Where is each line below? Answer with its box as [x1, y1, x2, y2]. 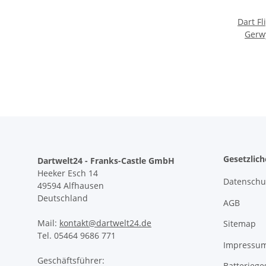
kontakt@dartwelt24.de [59, 217, 151, 229]
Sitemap [223, 218, 256, 230]
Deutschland [37, 192, 88, 204]
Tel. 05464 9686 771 [37, 230, 116, 242]
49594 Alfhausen [37, 180, 104, 192]
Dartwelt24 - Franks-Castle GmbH [37, 155, 177, 167]
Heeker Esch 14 [37, 167, 98, 179]
